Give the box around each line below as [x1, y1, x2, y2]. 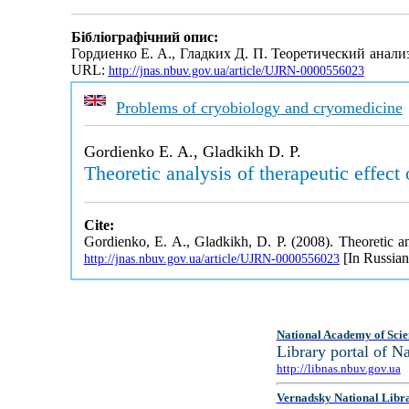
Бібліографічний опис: [70, 29, 218, 46]
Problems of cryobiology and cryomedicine [115, 99, 403, 117]
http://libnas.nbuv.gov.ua [276, 362, 401, 375]
